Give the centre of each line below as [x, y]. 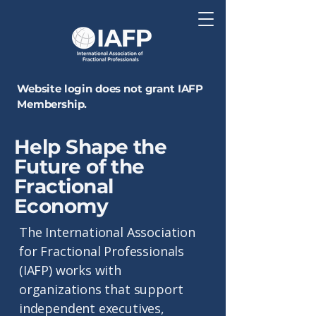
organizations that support [101, 289]
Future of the [79, 166]
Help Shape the [91, 147]
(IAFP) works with [70, 270]
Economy [61, 206]
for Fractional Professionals [102, 251]
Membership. [52, 104]
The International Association [107, 232]
